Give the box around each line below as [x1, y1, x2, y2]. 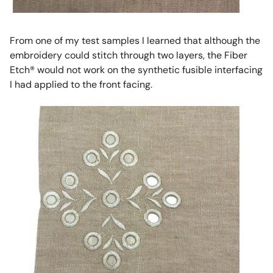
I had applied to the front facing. [9, 77, 152, 91]
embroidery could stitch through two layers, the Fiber [9, 48, 247, 62]
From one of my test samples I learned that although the [9, 34, 260, 47]
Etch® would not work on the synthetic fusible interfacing [9, 63, 263, 76]
